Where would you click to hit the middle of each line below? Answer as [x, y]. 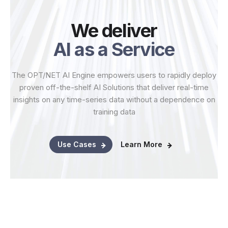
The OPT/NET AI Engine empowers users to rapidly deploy [114, 75]
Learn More [141, 145]
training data [114, 112]
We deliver [114, 31]
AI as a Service [114, 50]
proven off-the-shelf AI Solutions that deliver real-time [114, 88]
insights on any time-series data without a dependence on [114, 100]
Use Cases [77, 145]
